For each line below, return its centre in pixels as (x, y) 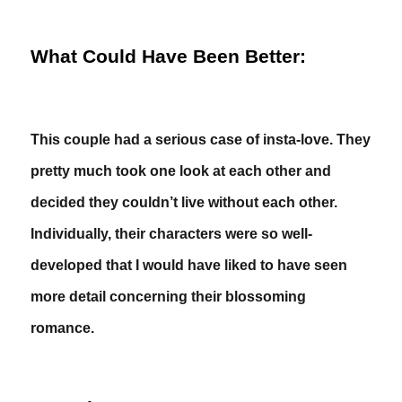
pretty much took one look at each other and (181, 171)
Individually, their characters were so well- (172, 234)
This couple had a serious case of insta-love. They (201, 140)
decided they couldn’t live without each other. (184, 202)
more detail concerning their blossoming (169, 297)
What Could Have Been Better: (169, 57)
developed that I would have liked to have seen (189, 265)
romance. (63, 328)
